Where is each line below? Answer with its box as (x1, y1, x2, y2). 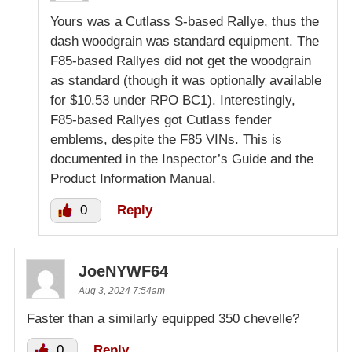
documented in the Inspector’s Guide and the (50, 152, 313, 167)
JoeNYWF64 (79, 262, 168, 280)
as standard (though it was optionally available (50, 73, 321, 89)
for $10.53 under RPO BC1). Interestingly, (50, 93, 295, 108)
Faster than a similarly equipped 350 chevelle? (27, 311, 299, 327)
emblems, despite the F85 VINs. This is (50, 132, 282, 148)
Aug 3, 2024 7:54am (79, 285, 165, 297)
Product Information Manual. (50, 171, 216, 187)
